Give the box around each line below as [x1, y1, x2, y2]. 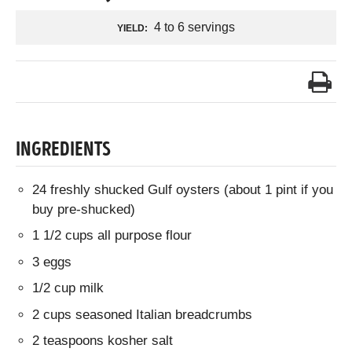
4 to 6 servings [150, 20, 235, 34]
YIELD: [117, 22, 148, 34]
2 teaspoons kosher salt [32, 333, 174, 349]
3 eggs [32, 254, 72, 269]
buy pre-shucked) [32, 201, 136, 217]
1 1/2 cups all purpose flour [32, 228, 192, 244]
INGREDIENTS [16, 140, 111, 161]
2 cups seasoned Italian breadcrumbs [32, 306, 253, 322]
